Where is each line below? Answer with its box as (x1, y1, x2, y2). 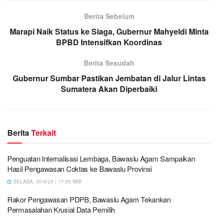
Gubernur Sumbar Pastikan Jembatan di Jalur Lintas (12, 72, 206, 84)
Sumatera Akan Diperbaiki (61, 83, 157, 94)
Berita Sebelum (84, 11, 134, 21)
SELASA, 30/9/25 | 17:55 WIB (12, 178, 82, 185)
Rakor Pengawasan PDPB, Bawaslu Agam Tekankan (7, 194, 171, 204)
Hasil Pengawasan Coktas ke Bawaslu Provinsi (7, 163, 152, 174)
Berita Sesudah (84, 57, 134, 68)
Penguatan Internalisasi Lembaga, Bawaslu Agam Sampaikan (7, 153, 195, 163)
